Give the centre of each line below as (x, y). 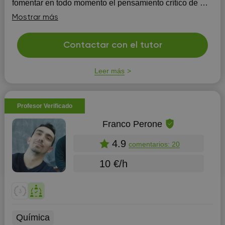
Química (33, 217)
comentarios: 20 (154, 144)
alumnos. (28, 13)
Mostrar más (35, 18)
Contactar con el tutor (113, 45)
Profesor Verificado (44, 106)
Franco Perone (132, 124)
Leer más (109, 71)
